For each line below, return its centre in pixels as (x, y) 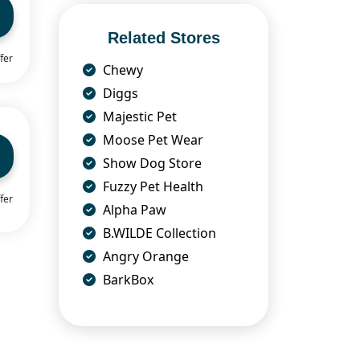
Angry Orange (144, 257)
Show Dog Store (151, 164)
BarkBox (127, 280)
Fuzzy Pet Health (151, 187)
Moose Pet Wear (151, 140)
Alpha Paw (133, 210)
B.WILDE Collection (158, 233)
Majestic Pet (138, 117)
